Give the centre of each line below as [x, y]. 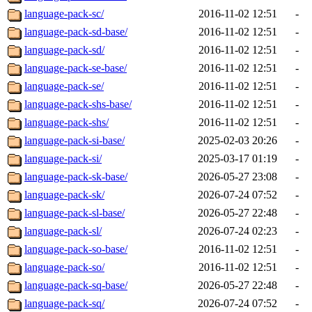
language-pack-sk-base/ [76, 177]
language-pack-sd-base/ [76, 32]
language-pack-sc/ [64, 14]
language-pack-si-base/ [75, 141]
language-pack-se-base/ [76, 68]
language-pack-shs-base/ [78, 104]
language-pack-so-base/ [76, 249]
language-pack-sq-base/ [76, 286]
